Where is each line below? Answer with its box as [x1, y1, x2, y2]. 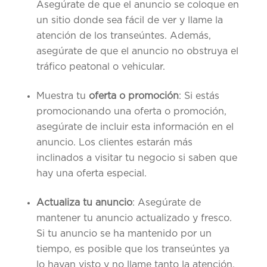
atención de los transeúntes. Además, [36, 31, 211, 41]
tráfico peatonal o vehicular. [36, 62, 165, 72]
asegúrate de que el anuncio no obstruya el [36, 46, 238, 57]
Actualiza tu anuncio [36, 198, 132, 208]
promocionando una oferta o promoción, [36, 107, 226, 117]
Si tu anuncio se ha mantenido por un [36, 229, 212, 239]
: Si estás [178, 91, 219, 101]
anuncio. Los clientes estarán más [36, 138, 193, 148]
